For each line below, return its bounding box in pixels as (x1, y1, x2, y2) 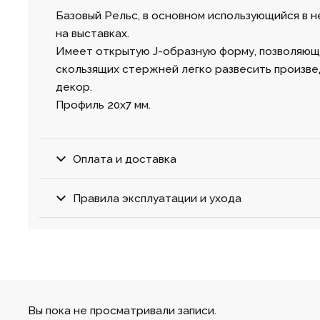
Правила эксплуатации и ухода (73, 191, 242, 205)
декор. (55, 79, 92, 94)
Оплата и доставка (73, 151, 177, 166)
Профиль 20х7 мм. (55, 97, 151, 111)
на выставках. (55, 26, 129, 40)
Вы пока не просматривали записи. (27, 303, 216, 317)
